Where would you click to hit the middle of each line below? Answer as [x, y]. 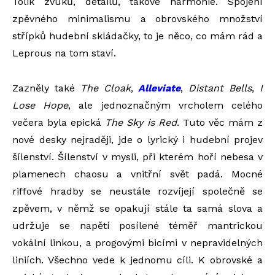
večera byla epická [59, 122]
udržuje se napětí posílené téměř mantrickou [137, 226]
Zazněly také [46, 88]
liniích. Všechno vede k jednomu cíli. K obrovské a [137, 260]
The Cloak [105, 88]
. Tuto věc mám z [220, 122]
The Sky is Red [141, 122]
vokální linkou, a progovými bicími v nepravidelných [137, 243]
